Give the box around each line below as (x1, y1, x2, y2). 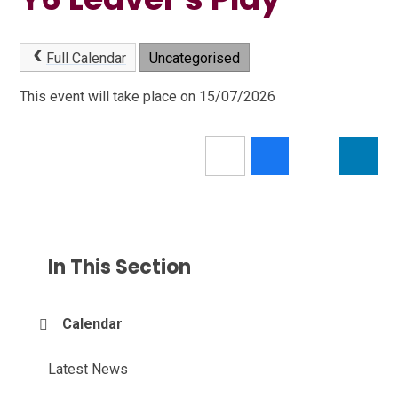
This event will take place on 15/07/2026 (20, 88, 276, 106)
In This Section (48, 253, 192, 282)
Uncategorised (148, 49, 240, 67)
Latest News (48, 361, 129, 378)
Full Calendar (45, 49, 126, 67)
